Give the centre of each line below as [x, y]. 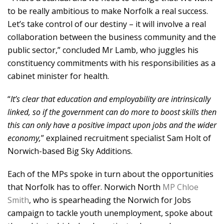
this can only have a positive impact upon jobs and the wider [112, 125]
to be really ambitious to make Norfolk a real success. [108, 11]
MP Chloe [180, 187]
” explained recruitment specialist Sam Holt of [126, 138]
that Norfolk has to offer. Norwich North [85, 187]
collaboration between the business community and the [112, 37]
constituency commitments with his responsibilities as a [111, 63]
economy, [24, 138]
